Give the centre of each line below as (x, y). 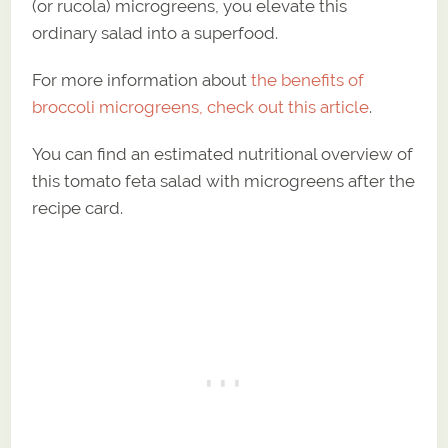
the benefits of (308, 80)
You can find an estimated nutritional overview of (223, 154)
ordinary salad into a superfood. (155, 33)
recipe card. (78, 208)
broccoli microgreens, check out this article (201, 107)
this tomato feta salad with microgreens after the (224, 181)
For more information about (142, 80)
